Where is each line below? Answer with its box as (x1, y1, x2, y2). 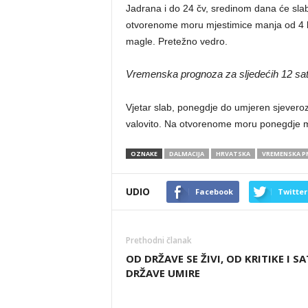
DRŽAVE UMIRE (125, 265, 200, 280)
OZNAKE (130, 148, 157, 158)
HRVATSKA (215, 148, 250, 158)
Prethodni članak (125, 234, 192, 246)
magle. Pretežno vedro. (125, 35, 228, 47)
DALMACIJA (168, 148, 204, 158)
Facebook (195, 186, 233, 197)
